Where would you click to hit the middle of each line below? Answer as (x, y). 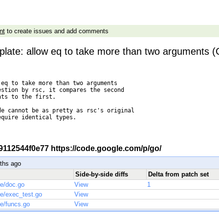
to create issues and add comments (56, 31)
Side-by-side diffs (101, 175)
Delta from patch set (178, 175)
